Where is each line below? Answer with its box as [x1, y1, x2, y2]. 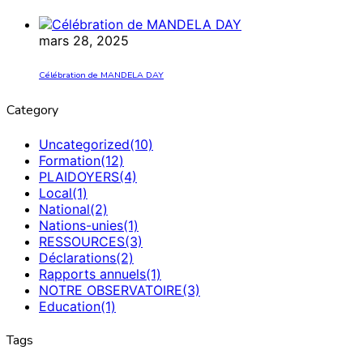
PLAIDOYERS [39, 169, 119, 186]
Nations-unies [39, 217, 123, 234]
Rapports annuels [39, 266, 146, 283]
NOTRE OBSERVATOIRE [39, 282, 182, 299]
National [39, 201, 90, 218]
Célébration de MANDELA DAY [39, 68, 164, 81]
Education [39, 298, 100, 315]
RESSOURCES [39, 233, 125, 250]
